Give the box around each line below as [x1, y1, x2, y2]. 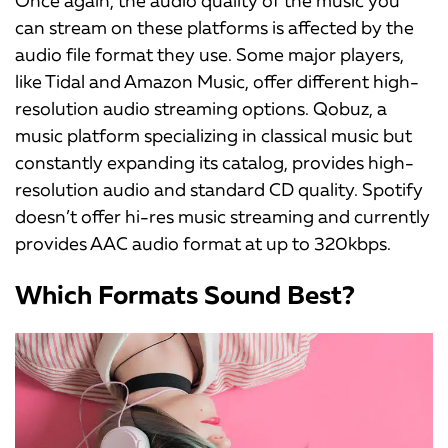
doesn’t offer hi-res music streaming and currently [15, 205, 430, 228]
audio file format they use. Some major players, [15, 43, 404, 66]
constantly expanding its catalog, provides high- [15, 151, 414, 174]
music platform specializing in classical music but [15, 124, 412, 147]
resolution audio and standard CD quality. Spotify [15, 178, 423, 201]
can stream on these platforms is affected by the [15, 16, 414, 39]
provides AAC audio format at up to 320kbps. [15, 232, 391, 255]
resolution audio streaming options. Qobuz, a [15, 97, 387, 120]
